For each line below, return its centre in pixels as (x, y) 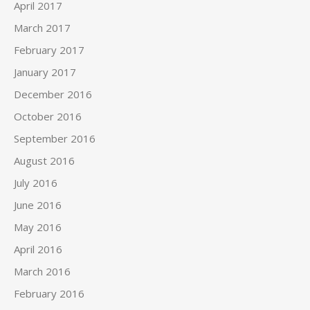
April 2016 (38, 249)
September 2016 (55, 138)
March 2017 (42, 28)
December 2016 (53, 94)
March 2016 (42, 271)
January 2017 (45, 72)
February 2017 (49, 50)
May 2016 (38, 227)
